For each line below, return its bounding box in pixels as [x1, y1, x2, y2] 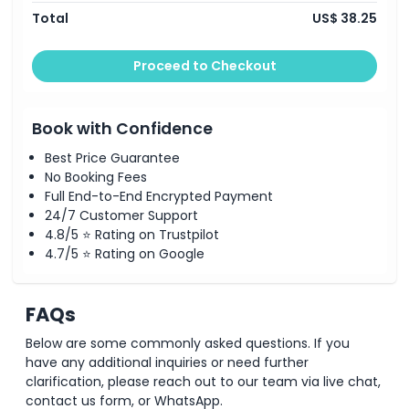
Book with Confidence [32, 117, 213, 140]
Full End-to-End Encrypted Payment [45, 187, 273, 205]
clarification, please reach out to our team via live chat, [26, 372, 381, 391]
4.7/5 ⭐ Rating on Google [45, 245, 204, 263]
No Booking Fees [45, 168, 147, 186]
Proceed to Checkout [132, 57, 277, 75]
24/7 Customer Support [45, 206, 198, 225]
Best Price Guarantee [45, 149, 180, 167]
